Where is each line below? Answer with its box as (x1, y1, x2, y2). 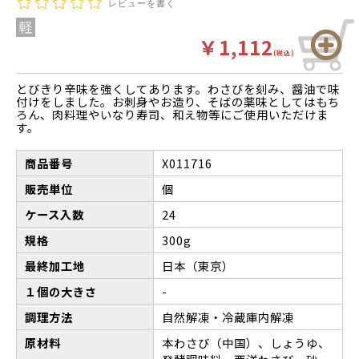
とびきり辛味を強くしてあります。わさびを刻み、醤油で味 (16, 79, 340, 97)
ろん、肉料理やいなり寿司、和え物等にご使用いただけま (16, 105, 329, 123)
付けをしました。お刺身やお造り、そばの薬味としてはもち (16, 92, 340, 110)
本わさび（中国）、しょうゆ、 (162, 333, 330, 351)
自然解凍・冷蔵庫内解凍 (162, 308, 294, 325)
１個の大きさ (25, 282, 97, 300)
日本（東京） (162, 256, 234, 274)
